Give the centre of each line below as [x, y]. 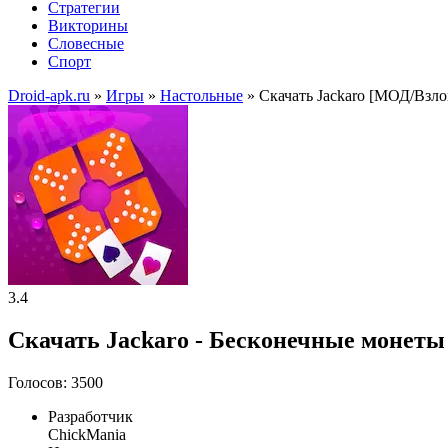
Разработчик [90, 416]
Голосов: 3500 [55, 382]
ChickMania [87, 434]
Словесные [86, 43]
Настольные [201, 95]
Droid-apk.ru [49, 95]
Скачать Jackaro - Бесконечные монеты [226, 339]
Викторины [88, 25]
